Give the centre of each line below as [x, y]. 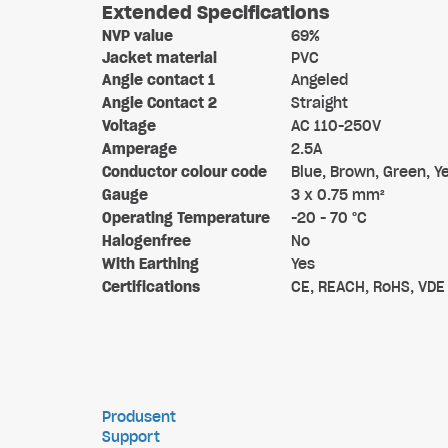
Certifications [151, 287]
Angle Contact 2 [159, 103]
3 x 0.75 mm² [338, 195]
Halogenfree [146, 241]
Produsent [139, 417]
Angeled [319, 80]
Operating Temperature [186, 218]
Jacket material [159, 58]
